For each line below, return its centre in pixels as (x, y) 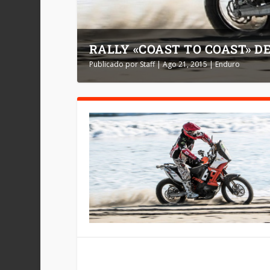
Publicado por (114, 64)
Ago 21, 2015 (185, 64)
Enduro (227, 64)
